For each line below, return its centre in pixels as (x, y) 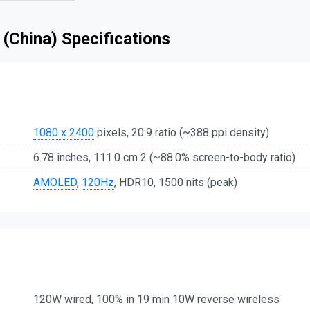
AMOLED (55, 182)
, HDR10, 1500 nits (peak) (176, 182)
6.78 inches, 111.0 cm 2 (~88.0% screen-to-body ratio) (164, 157)
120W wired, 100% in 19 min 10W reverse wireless (156, 300)
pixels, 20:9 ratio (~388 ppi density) (182, 132)
